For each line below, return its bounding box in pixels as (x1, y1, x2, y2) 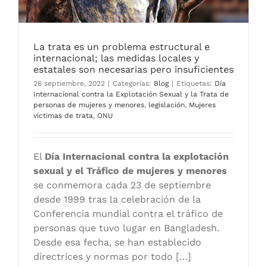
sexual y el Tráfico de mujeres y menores (33, 165, 227, 177)
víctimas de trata (33, 111, 93, 120)
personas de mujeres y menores (33, 101, 144, 110)
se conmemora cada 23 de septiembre (33, 179, 211, 191)
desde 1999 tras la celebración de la (33, 194, 201, 206)
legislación (148, 101, 185, 110)
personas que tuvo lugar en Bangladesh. (33, 222, 219, 234)
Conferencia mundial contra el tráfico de (33, 208, 223, 220)
